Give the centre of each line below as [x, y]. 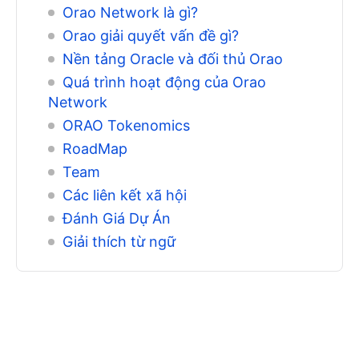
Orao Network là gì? [130, 12]
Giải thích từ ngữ [119, 241]
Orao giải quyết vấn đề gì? [150, 35]
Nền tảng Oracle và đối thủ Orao [172, 58]
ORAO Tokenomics [126, 125]
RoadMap [95, 148]
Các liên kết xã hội [124, 195]
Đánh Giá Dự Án [116, 218]
